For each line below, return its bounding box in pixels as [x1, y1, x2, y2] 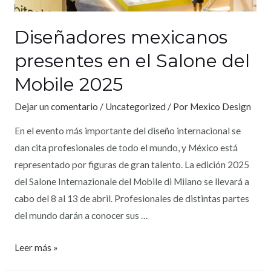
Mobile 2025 [14, 73, 123, 96]
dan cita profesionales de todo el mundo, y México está [14, 142, 238, 154]
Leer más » [14, 242, 58, 253]
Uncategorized [105, 100, 166, 112]
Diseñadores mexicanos [14, 25, 227, 48]
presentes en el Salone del [14, 49, 250, 72]
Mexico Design [189, 100, 251, 112]
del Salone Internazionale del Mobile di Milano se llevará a [14, 176, 249, 188]
